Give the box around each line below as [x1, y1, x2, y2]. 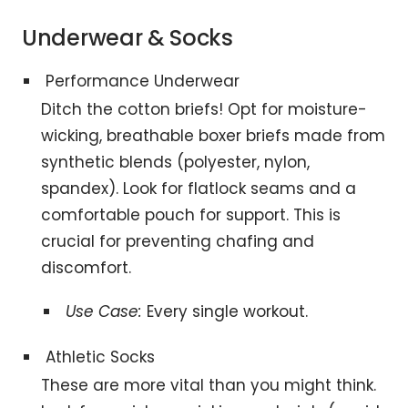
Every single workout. [141, 300, 308, 322]
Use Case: [65, 300, 142, 322]
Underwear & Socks [22, 22, 233, 53]
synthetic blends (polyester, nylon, [41, 150, 311, 173]
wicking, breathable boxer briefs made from [41, 124, 386, 147]
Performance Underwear [46, 69, 240, 92]
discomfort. [41, 256, 132, 279]
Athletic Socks [46, 345, 156, 368]
